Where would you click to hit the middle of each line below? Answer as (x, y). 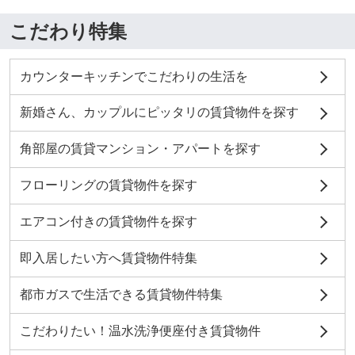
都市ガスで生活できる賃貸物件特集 (121, 294)
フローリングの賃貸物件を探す (108, 185)
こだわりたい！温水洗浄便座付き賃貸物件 (140, 330)
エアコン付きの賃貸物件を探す (108, 222)
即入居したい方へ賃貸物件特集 (108, 258)
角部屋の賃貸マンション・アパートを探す (140, 149)
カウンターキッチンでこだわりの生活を (134, 76)
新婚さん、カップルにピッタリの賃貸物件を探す (159, 113)
